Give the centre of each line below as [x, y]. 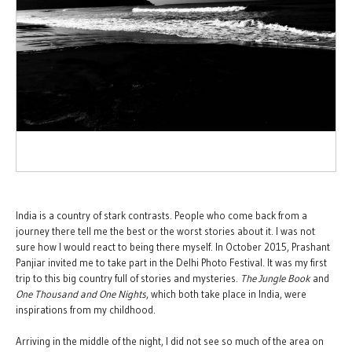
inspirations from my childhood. [86, 310]
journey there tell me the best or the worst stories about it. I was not [165, 231]
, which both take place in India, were [226, 294]
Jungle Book [284, 278]
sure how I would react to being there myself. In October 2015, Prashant [173, 247]
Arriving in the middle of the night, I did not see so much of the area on [170, 341]
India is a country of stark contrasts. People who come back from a [161, 215]
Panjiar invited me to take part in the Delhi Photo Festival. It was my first [171, 262]
